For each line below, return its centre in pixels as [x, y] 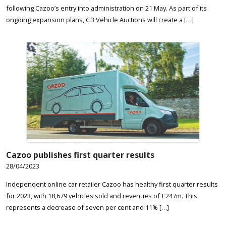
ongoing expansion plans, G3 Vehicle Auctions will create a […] [100, 19]
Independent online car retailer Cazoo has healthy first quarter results [112, 184]
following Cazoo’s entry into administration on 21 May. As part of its [106, 8]
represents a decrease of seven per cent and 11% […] [88, 207]
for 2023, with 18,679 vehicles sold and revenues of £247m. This [102, 195]
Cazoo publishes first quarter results [80, 155]
